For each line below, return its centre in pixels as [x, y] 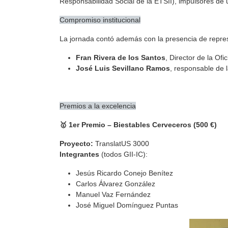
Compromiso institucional [100, 20]
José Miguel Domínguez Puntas [127, 205]
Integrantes [79, 154]
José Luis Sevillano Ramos [123, 68]
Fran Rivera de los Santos [121, 58]
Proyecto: [76, 144]
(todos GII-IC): [123, 154]
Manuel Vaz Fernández [113, 195]
